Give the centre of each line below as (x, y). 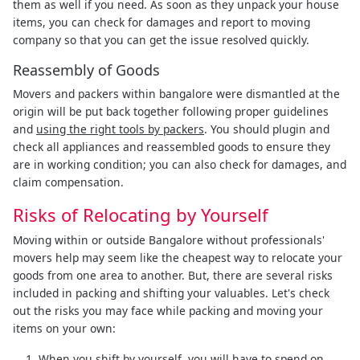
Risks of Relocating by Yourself (141, 214)
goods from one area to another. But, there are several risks (173, 275)
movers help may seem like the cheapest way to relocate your (178, 257)
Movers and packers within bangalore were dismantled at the (176, 93)
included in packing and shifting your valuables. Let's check (171, 292)
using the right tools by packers (120, 129)
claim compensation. (68, 182)
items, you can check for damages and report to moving (162, 22)
